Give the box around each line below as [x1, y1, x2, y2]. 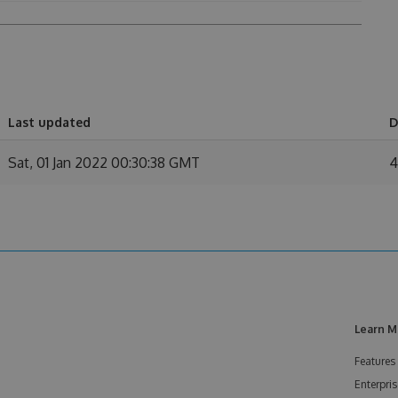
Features [354, 354, 395, 368]
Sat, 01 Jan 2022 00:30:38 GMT [8, 154, 200, 171]
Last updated [8, 115, 91, 130]
